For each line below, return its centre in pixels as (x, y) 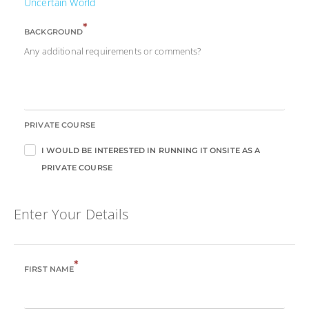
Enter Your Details (71, 214)
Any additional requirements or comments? (113, 51)
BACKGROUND (54, 32)
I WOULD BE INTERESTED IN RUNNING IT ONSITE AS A (151, 151)
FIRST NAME (49, 269)
